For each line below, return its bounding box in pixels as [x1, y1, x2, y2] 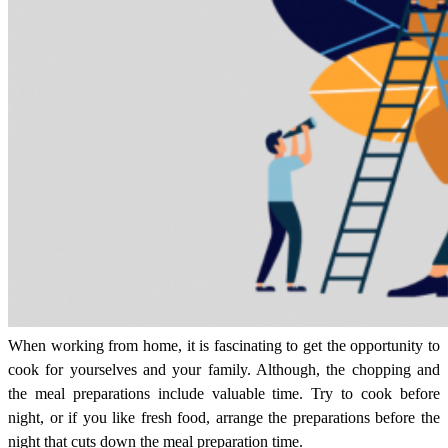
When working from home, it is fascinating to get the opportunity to [8, 337, 440, 355]
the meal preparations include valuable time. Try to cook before [8, 385, 440, 403]
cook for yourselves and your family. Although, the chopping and [8, 361, 440, 379]
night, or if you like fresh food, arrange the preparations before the [8, 409, 440, 427]
